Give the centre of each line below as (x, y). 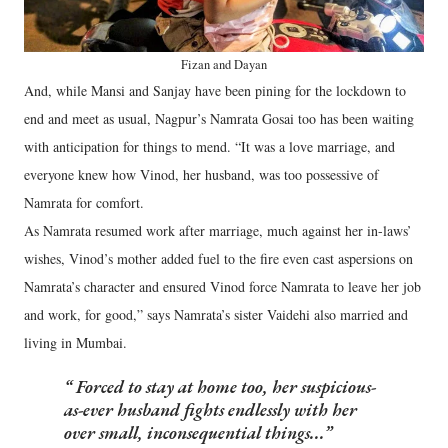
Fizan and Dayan (224, 64)
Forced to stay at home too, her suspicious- (224, 386)
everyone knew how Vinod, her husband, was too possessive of (201, 174)
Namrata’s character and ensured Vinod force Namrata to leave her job (222, 286)
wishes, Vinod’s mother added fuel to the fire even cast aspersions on (218, 258)
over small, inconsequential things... (194, 432)
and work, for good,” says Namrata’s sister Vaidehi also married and (216, 314)
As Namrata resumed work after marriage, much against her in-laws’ (218, 230)
